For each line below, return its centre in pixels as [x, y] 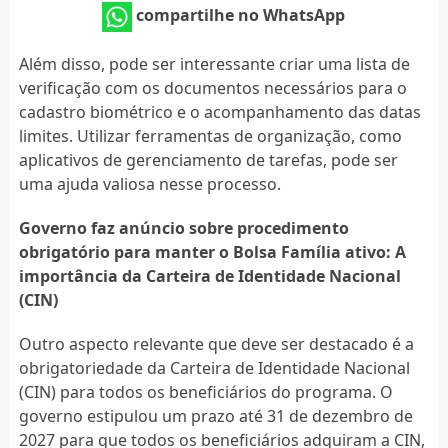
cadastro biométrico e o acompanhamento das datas [219, 111]
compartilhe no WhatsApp [241, 14]
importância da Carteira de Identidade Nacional [209, 275]
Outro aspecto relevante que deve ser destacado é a [216, 343]
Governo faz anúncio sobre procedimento [183, 227]
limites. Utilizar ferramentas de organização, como [210, 135]
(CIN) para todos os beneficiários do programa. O [205, 391]
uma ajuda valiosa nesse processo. [149, 183]
